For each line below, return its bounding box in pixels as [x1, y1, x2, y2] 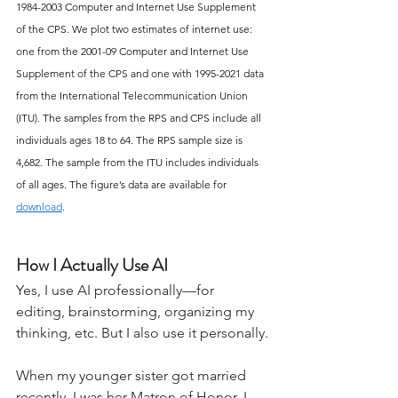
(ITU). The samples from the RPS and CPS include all [16, 110, 264, 124]
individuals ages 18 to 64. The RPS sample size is [16, 132, 245, 147]
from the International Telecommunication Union [16, 88, 251, 102]
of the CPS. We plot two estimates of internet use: [16, 21, 255, 36]
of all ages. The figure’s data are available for [16, 177, 229, 191]
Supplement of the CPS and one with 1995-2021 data [16, 66, 267, 80]
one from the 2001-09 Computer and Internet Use [16, 44, 251, 58]
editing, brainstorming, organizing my [16, 302, 258, 320]
